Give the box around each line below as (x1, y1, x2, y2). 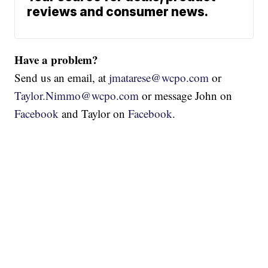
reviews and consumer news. (27, 4, 209, 19)
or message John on (139, 87, 233, 103)
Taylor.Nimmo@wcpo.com (14, 87, 139, 103)
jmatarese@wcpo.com (109, 69, 209, 85)
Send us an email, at (14, 69, 109, 85)
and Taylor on (59, 105, 129, 121)
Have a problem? (14, 51, 99, 68)
